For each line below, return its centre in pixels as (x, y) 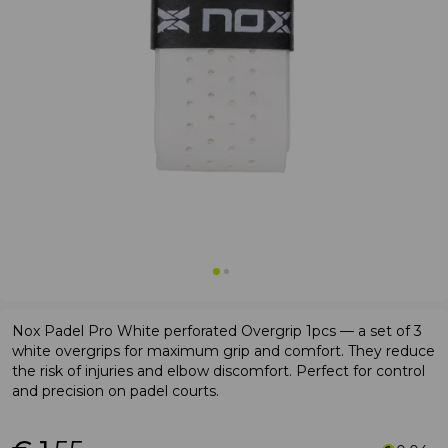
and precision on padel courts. (115, 391)
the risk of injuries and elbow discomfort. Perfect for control (218, 371)
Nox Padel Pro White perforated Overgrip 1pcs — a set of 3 (217, 331)
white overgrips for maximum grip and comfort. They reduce (223, 351)
